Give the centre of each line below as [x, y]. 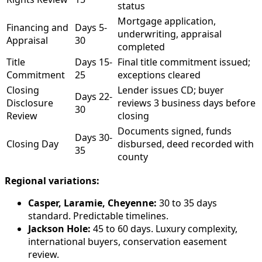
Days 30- [94, 137]
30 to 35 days [187, 203]
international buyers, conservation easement [127, 241]
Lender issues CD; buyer [171, 90]
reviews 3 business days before [187, 103]
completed [141, 46]
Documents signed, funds [175, 131]
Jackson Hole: [59, 228]
